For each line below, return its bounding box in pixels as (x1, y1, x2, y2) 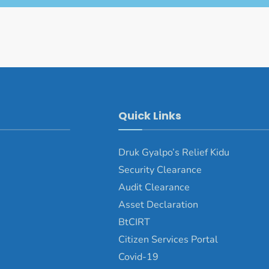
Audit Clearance (118, 180, 190, 194)
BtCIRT (118, 215, 150, 229)
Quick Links (118, 107, 181, 123)
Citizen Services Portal (118, 232, 218, 246)
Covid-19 (118, 250, 159, 264)
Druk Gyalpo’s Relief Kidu (118, 145, 229, 159)
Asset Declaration (118, 198, 198, 211)
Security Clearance (118, 163, 202, 177)
